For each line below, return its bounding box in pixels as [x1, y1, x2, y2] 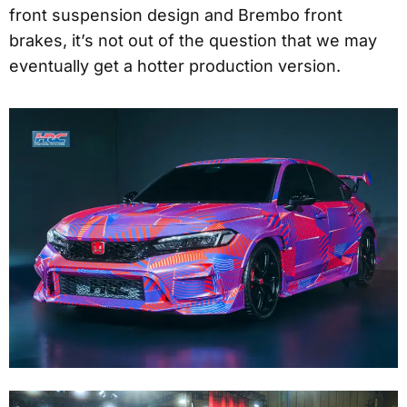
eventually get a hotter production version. [9, 56, 341, 76]
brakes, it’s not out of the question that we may [9, 31, 377, 51]
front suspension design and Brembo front [9, 5, 342, 25]
